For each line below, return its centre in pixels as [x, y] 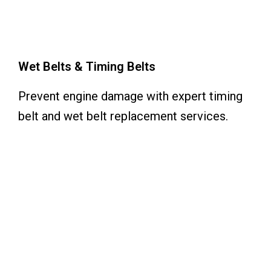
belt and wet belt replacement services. [123, 116]
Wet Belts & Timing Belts [87, 67]
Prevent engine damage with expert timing [130, 96]
